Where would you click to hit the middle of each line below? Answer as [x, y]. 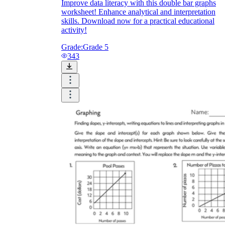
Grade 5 [96, 47]
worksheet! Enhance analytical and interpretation [138, 12]
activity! [74, 30]
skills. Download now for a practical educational [138, 21]
